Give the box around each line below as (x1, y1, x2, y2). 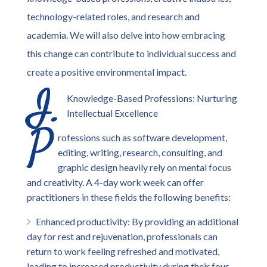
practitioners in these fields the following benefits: (27, 191, 231, 203)
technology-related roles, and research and (27, 11, 200, 22)
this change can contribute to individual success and (27, 48, 236, 59)
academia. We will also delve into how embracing (27, 29, 225, 41)
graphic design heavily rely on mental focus (58, 162, 231, 173)
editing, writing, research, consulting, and (58, 147, 222, 158)
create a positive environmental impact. (27, 66, 187, 77)
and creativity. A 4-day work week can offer (27, 176, 204, 188)
